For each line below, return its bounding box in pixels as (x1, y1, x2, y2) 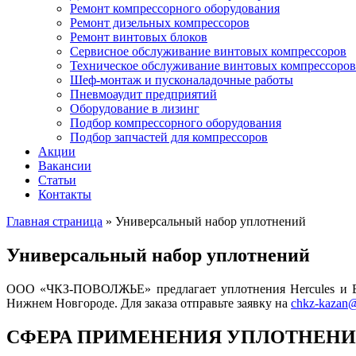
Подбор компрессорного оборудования (70, 116, 281, 130)
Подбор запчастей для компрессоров (70, 130, 268, 144)
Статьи (38, 173, 76, 187)
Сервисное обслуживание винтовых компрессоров (70, 44, 346, 58)
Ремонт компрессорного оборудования (70, 2, 280, 15)
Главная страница (6, 215, 103, 228)
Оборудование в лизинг (70, 102, 199, 115)
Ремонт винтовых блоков (70, 30, 207, 44)
